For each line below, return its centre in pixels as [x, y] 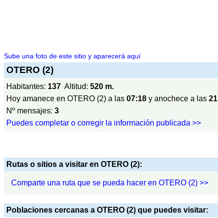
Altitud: [75, 86]
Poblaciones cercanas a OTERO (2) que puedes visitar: [107, 210]
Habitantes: [27, 86]
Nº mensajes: [30, 111]
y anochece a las [178, 99]
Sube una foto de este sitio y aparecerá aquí [72, 56]
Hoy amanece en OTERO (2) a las [66, 99]
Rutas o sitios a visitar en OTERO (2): [74, 164]
